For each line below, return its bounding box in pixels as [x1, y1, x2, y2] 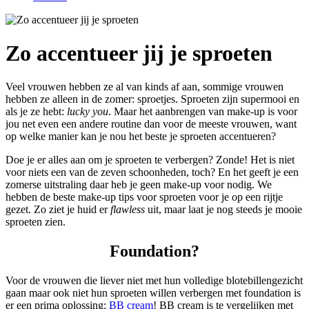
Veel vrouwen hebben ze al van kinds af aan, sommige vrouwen [6, 81, 283, 93]
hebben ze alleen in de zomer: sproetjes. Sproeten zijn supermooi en [6, 93, 299, 106]
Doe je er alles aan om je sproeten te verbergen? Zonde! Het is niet [6, 154, 295, 166]
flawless [110, 203, 145, 216]
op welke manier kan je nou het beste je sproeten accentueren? [6, 130, 276, 143]
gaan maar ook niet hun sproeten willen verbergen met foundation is [6, 287, 301, 299]
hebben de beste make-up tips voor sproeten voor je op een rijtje [6, 191, 283, 203]
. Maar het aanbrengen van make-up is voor [108, 106, 297, 118]
